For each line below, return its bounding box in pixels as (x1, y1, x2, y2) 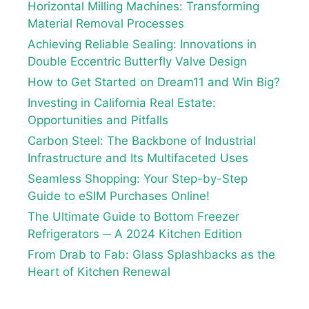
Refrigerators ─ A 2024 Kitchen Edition (28, 226, 242, 241)
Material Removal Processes (28, 16, 184, 30)
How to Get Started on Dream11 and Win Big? (28, 74, 280, 89)
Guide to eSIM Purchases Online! (28, 188, 210, 203)
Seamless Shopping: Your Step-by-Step (28, 171, 248, 186)
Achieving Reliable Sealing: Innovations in (28, 37, 257, 51)
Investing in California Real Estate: (28, 95, 216, 110)
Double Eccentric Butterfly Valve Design (28, 54, 247, 68)
